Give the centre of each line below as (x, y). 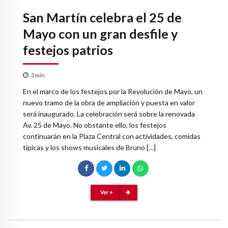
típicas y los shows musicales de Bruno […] (89, 147)
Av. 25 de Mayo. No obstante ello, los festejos (95, 125)
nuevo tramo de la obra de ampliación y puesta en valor (109, 102)
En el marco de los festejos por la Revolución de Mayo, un (113, 91)
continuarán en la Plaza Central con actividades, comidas (112, 136)
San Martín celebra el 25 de (102, 18)
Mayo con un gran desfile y (100, 34)
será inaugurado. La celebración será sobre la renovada (109, 113)
